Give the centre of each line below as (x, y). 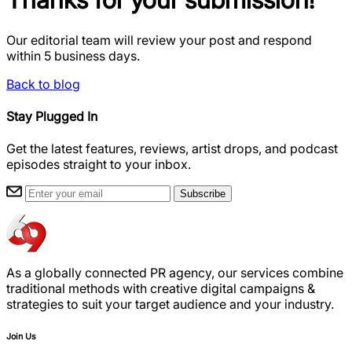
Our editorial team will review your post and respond (159, 40)
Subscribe (203, 194)
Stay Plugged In (52, 117)
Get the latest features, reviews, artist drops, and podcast (172, 149)
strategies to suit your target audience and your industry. (170, 304)
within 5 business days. (73, 55)
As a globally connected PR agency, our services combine (175, 273)
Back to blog (43, 84)
